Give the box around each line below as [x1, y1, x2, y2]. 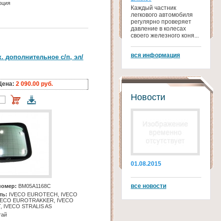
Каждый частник [131, 4, 176, 11]
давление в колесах [131, 25, 186, 32]
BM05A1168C [17, 183, 51, 189]
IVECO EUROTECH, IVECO [7, 191, 77, 198]
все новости [131, 183, 166, 189]
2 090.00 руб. [16, 80, 53, 88]
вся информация [131, 52, 180, 59]
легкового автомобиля [131, 11, 193, 18]
